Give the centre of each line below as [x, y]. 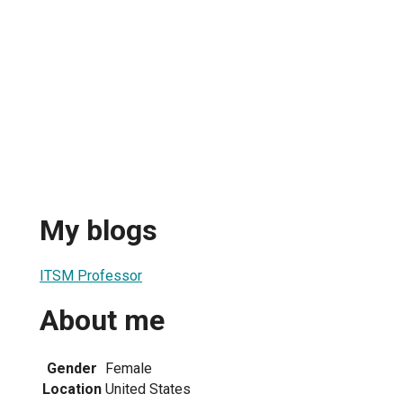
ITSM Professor [91, 275]
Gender [72, 368]
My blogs [99, 231]
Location [72, 389]
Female [129, 368]
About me [102, 321]
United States [148, 389]
